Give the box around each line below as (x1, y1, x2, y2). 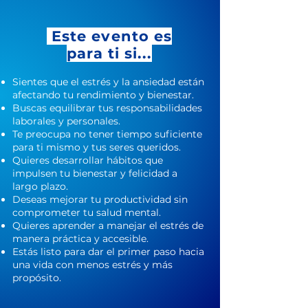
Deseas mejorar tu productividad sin (12, 193, 188, 206)
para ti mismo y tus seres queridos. (12, 141, 181, 153)
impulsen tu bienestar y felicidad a (12, 167, 177, 179)
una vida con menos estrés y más (12, 258, 173, 271)
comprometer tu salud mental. (12, 206, 161, 219)
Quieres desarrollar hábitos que (12, 154, 163, 166)
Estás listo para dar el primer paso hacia (12, 245, 204, 258)
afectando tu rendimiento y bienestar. (12, 89, 194, 101)
